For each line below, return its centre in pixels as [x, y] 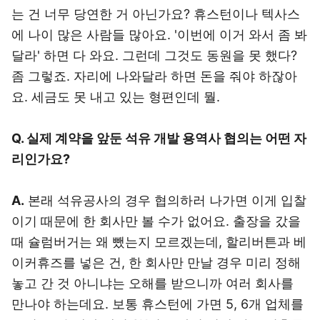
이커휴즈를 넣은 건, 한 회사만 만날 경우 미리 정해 [156, 262]
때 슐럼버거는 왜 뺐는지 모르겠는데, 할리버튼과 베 [159, 242]
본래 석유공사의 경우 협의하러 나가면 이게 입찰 [165, 200]
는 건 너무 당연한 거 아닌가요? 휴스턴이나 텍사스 [156, 14]
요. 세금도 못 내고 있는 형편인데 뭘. [116, 97]
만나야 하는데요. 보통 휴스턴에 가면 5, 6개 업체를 [157, 304]
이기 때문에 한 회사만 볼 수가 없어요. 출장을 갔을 [156, 221]
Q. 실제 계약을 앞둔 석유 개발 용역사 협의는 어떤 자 [159, 138]
